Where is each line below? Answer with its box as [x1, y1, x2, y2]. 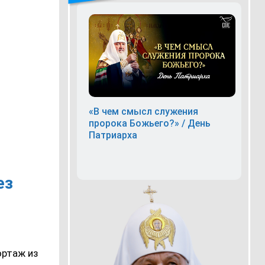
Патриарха [88, 129, 137, 141]
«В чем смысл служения [88, 105, 198, 117]
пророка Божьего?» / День [88, 117, 211, 129]
